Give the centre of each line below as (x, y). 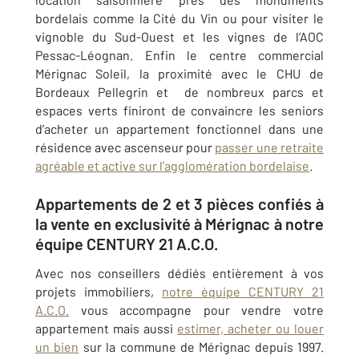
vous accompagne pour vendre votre (196, 310)
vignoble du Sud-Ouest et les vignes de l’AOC (179, 36)
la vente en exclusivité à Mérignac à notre (179, 224)
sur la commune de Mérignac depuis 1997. (201, 347)
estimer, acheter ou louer (250, 328)
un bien (57, 347)
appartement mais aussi (106, 328)
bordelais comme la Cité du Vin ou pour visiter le (179, 18)
